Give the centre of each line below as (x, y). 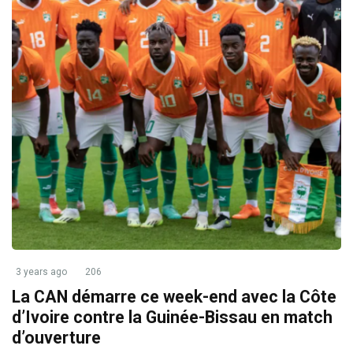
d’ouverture (56, 338)
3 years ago (41, 272)
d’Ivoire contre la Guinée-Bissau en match (172, 317)
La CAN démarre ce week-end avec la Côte (174, 297)
